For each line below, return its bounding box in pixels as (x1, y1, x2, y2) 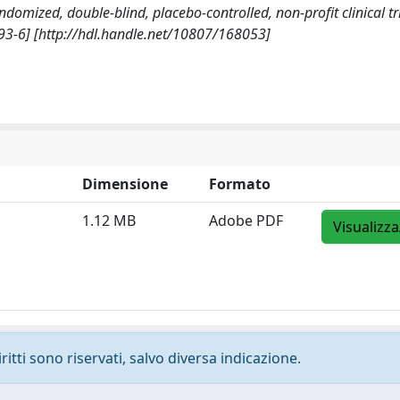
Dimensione (82, 174, 168, 194)
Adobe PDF (209, 211, 283, 230)
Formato (209, 174, 271, 194)
